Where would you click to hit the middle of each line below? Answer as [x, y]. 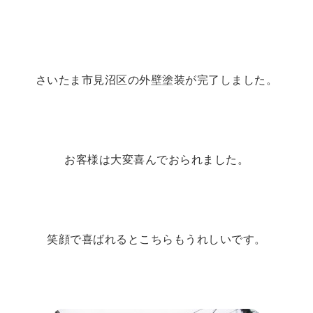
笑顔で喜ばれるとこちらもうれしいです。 [156, 239]
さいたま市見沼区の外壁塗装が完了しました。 [156, 80]
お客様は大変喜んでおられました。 [156, 160]
